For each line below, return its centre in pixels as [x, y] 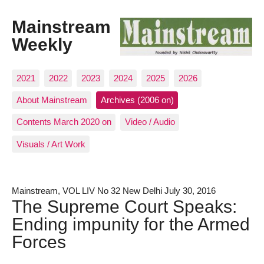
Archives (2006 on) [137, 100]
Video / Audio [150, 122]
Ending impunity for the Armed [131, 224]
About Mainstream [52, 100]
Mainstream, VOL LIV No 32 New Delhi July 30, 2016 [114, 190]
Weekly [42, 44]
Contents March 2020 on [64, 122]
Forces [39, 241]
